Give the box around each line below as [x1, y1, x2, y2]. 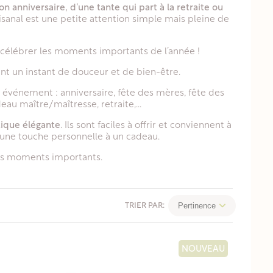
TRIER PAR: [125, 201, 165, 210]
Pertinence [178, 200, 216, 210]
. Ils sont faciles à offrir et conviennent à [60, 121, 232, 130]
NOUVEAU [182, 244, 225, 254]
